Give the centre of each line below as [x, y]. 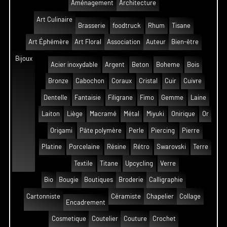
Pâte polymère [101, 130]
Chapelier [160, 196]
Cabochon [90, 81]
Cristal [148, 81]
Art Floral [88, 42]
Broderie [131, 180]
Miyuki [155, 114]
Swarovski [171, 147]
